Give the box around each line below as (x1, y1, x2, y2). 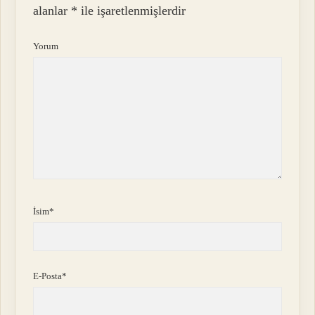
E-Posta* (33, 270, 67, 281)
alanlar (33, 3, 72, 18)
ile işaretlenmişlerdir (77, 3, 186, 18)
